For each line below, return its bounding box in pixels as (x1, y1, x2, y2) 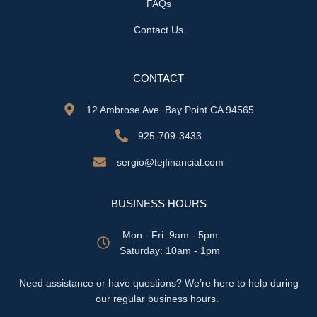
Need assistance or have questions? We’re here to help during (18, 277, 299, 289)
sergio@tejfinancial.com (116, 156, 224, 168)
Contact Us (134, 23, 183, 35)
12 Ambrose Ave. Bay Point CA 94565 (86, 103, 254, 115)
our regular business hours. (96, 292, 221, 304)
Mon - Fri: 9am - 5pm (122, 229, 218, 241)
